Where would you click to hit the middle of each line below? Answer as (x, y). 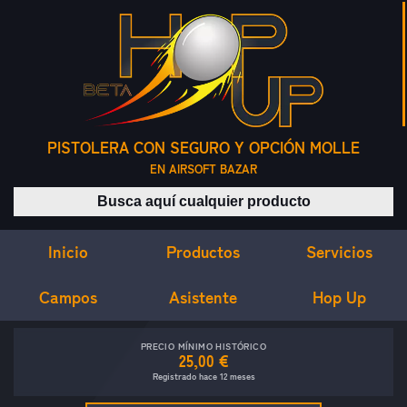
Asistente (203, 297)
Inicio (68, 251)
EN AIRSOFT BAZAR (203, 169)
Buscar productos (258, 197)
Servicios (339, 251)
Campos (68, 297)
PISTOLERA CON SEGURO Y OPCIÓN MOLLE (203, 148)
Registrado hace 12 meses (203, 377)
